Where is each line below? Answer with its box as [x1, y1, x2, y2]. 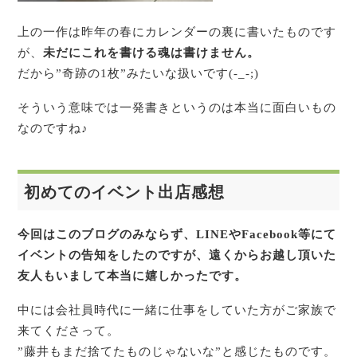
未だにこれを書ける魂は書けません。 [43, 46, 261, 60]
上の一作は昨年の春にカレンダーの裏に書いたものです [18, 25, 337, 39]
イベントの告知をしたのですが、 [18, 248, 210, 261]
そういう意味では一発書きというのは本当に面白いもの [18, 100, 337, 114]
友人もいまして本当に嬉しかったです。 [18, 269, 248, 282]
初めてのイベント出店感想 [24, 183, 226, 202]
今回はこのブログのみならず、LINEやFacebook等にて [18, 227, 337, 241]
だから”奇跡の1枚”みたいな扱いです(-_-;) [18, 67, 260, 80]
